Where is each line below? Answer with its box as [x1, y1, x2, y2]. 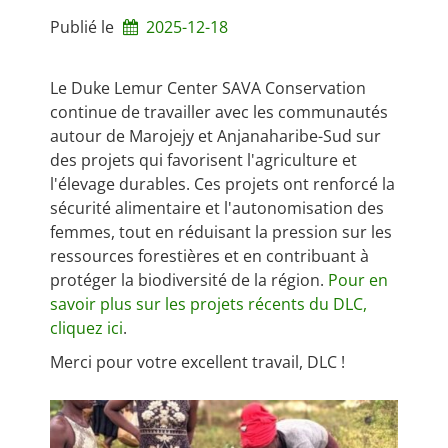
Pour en [328, 269, 388, 291]
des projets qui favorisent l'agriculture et [50, 149, 357, 171]
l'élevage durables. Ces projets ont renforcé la [50, 173, 395, 195]
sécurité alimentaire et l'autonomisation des [50, 197, 384, 219]
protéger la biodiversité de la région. [50, 269, 328, 291]
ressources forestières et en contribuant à [50, 245, 369, 267]
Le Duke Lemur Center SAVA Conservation [50, 77, 366, 99]
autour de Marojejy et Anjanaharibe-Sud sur [50, 125, 381, 147]
